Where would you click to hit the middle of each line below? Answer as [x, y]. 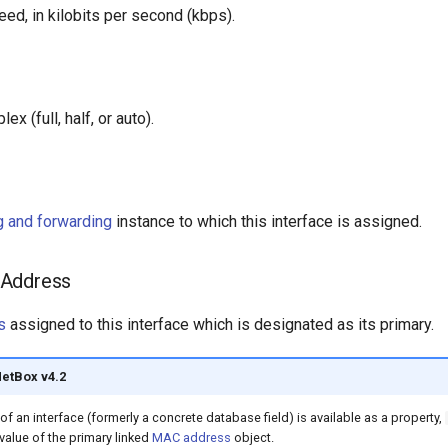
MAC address [191, 437]
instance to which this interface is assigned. [267, 222]
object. [252, 437]
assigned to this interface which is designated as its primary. [220, 325]
